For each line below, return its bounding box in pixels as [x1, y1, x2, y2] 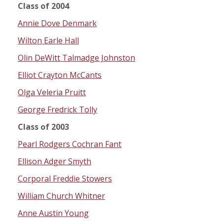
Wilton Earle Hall [18, 35, 79, 46]
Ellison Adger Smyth [18, 156, 91, 167]
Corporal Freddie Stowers [18, 173, 112, 184]
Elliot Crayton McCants [18, 70, 102, 81]
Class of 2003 [18, 121, 69, 133]
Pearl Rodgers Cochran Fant [18, 139, 121, 150]
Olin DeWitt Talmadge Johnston [18, 52, 135, 64]
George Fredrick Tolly [18, 104, 97, 115]
